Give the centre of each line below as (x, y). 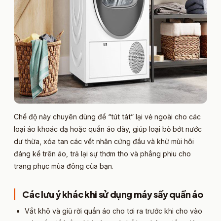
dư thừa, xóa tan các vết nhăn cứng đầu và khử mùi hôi (104, 142)
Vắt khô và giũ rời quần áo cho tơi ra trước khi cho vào (114, 211)
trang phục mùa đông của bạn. (64, 166)
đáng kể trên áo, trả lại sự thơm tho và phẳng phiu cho (102, 154)
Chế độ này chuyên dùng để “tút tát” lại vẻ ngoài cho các (107, 117)
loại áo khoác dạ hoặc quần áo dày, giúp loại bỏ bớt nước (108, 129)
